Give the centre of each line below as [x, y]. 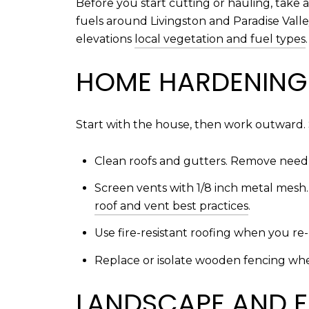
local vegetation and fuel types [220, 39]
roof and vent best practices [171, 206]
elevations [105, 39]
